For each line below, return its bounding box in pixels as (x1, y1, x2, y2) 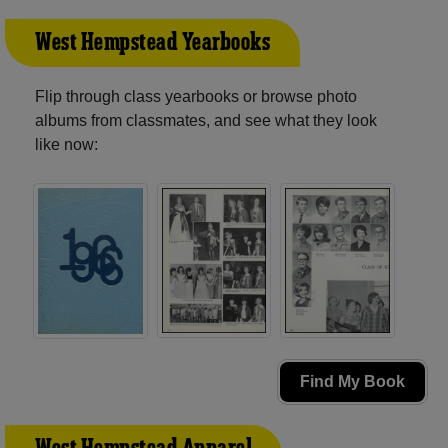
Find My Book (300, 373, 405, 391)
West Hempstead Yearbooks (35, 26, 270, 59)
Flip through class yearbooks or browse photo (35, 87, 357, 105)
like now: (35, 135, 98, 153)
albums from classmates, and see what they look (35, 111, 377, 129)
